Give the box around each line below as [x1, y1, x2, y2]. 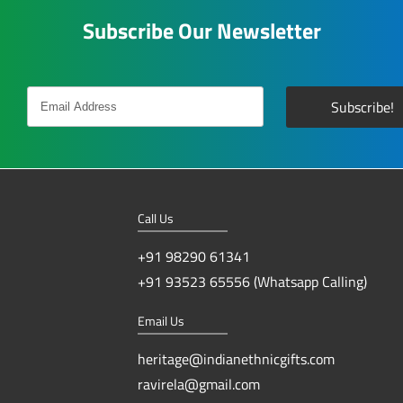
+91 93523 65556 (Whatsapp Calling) [137, 270, 367, 292]
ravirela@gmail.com [137, 372, 260, 395]
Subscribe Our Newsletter [82, 13, 321, 47]
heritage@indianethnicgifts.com [137, 347, 335, 370]
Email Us [137, 310, 184, 330]
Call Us [137, 208, 174, 228]
